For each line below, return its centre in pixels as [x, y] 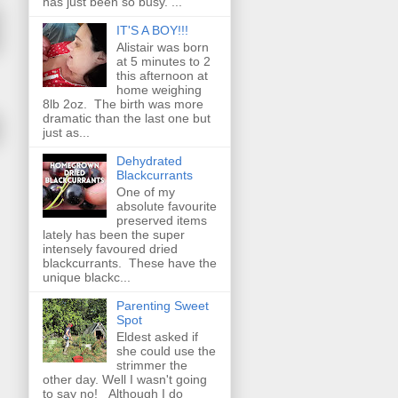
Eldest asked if [157, 336]
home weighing [159, 90]
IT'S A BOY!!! [152, 31]
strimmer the [151, 365]
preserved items [161, 221]
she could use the [166, 350]
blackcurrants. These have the [130, 263]
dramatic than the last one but [127, 119]
